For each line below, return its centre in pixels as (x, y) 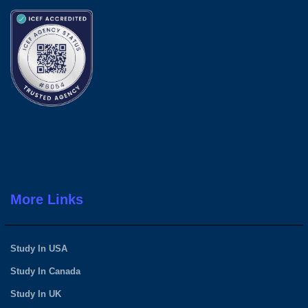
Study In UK (36, 294)
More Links (47, 200)
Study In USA (39, 249)
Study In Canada (45, 272)
